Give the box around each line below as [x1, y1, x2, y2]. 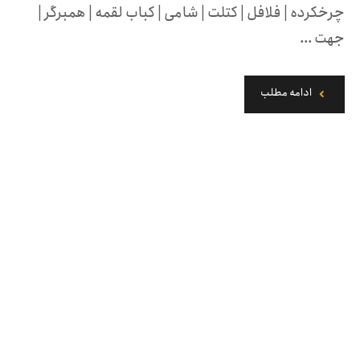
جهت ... [299, 27, 345, 50]
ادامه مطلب [260, 84, 312, 102]
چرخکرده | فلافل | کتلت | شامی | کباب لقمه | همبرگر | [37, 2, 345, 24]
